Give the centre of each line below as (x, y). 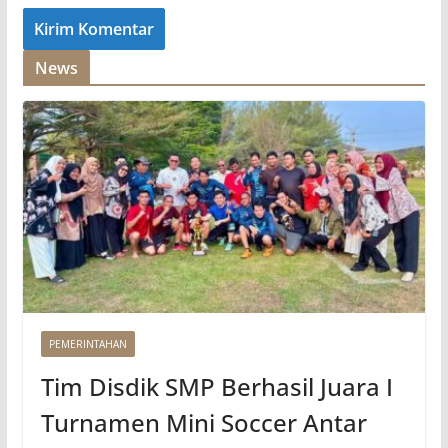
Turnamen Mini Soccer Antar (203, 422)
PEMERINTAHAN (87, 343)
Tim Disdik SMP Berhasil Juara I (216, 386)
